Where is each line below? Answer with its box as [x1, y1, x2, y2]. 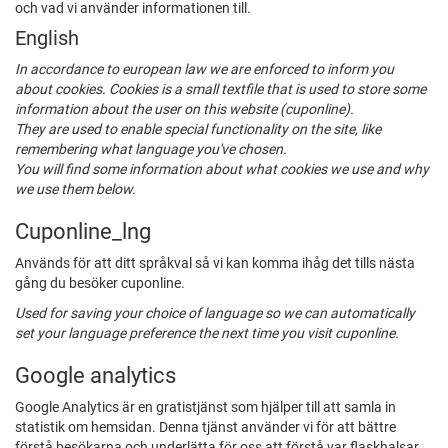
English [15, 27, 79, 51]
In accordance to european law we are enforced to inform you [15, 61, 394, 78]
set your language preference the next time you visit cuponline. [15, 325, 399, 342]
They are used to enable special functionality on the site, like [15, 121, 381, 138]
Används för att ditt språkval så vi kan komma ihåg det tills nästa [15, 255, 415, 272]
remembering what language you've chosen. [15, 141, 287, 158]
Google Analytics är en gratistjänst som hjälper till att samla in [15, 399, 396, 416]
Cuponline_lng [15, 218, 151, 245]
